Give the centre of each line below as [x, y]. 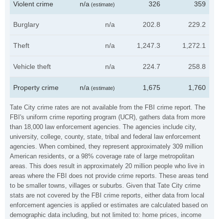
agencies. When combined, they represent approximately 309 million [106, 146]
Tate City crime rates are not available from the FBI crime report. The [108, 107]
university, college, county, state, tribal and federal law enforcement [105, 137]
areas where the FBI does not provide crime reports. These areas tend [109, 176]
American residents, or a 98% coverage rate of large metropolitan [102, 156]
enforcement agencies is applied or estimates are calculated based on [109, 205]
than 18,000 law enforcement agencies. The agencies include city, [103, 127]
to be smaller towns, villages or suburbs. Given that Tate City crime [105, 186]
